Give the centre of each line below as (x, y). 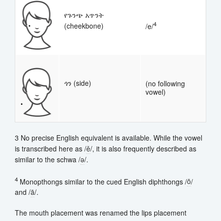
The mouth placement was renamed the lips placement (101, 213)
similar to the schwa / (48, 159)
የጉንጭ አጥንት (84, 15)
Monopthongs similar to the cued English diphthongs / (102, 181)
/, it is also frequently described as (143, 148)
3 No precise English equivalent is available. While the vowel (109, 137)
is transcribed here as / (51, 148)
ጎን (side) (78, 83)
